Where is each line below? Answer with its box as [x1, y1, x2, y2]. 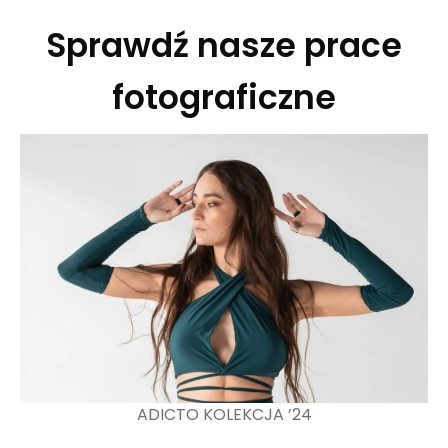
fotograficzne [112, 74, 336, 121]
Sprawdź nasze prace [46, 22, 402, 69]
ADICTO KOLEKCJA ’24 [136, 403, 312, 427]
